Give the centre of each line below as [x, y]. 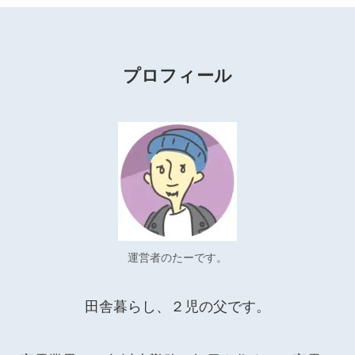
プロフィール [177, 76]
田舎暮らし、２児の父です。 [177, 306]
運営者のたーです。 [177, 257]
